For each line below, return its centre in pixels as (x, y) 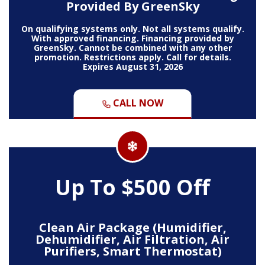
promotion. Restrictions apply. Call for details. (132, 57)
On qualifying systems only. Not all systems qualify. (132, 28)
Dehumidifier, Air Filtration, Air (132, 239)
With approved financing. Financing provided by (132, 38)
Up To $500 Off (132, 187)
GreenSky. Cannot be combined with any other (132, 47)
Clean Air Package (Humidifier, (132, 227)
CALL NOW (137, 103)
